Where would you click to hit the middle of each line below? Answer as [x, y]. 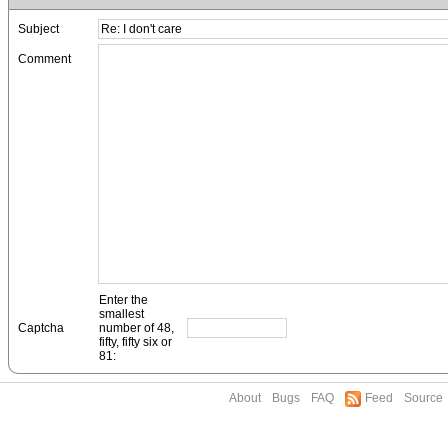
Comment [44, 59]
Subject [38, 29]
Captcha [41, 328]
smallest [121, 314]
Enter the [123, 300]
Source [423, 398]
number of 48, [136, 328]
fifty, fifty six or [135, 342]
